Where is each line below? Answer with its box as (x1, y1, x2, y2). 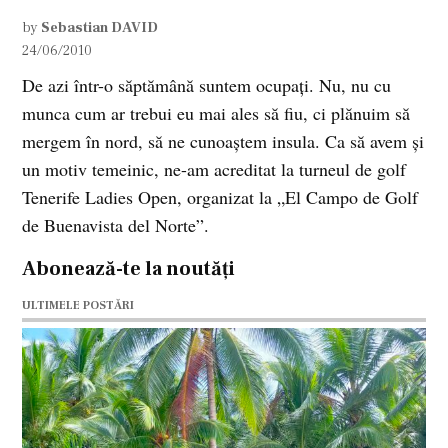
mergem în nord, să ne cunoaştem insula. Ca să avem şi (22, 129, 425, 154)
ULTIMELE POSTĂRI (22, 298, 135, 314)
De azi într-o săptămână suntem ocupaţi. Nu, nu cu (22, 73, 392, 98)
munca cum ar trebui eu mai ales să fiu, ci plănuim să (22, 101, 411, 126)
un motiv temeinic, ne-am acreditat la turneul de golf (22, 157, 407, 182)
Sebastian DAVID (41, 18, 159, 38)
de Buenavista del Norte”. (22, 213, 210, 238)
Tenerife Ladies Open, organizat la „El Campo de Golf (22, 185, 419, 210)
